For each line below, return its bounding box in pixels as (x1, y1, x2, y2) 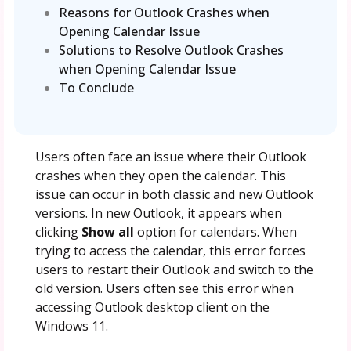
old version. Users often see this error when (34, 279, 294, 297)
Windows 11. (34, 317, 114, 335)
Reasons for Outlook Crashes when (59, 3, 270, 21)
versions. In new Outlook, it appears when (34, 204, 282, 222)
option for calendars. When (133, 223, 297, 241)
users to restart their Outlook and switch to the (34, 260, 313, 278)
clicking (34, 223, 81, 241)
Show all (81, 223, 134, 241)
